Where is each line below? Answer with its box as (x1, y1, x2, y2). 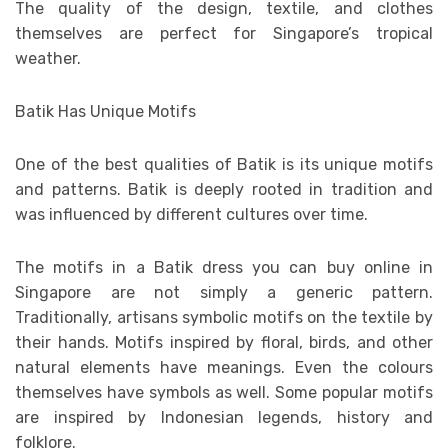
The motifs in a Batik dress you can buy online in (15, 257, 433, 277)
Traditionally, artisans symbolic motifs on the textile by (15, 307, 433, 327)
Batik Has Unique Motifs (15, 101, 196, 121)
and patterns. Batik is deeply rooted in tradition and (15, 179, 433, 199)
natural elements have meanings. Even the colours (15, 357, 433, 377)
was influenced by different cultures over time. (15, 204, 372, 224)
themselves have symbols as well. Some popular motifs (15, 382, 433, 402)
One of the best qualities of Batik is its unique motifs (15, 154, 433, 174)
